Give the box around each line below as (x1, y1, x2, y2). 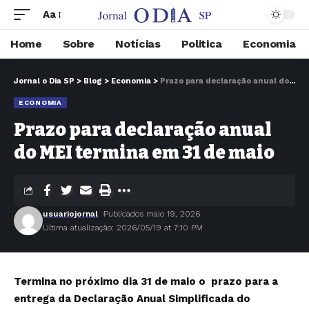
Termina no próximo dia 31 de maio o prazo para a (14, 275, 278, 288)
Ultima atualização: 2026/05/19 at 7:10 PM (43, 223, 203, 232)
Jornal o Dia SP (14, 77, 74, 86)
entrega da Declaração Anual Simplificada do (14, 292, 250, 305)
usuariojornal (43, 209, 98, 219)
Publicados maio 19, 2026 (103, 209, 201, 219)
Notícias (115, 37, 161, 50)
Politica (181, 37, 223, 50)
